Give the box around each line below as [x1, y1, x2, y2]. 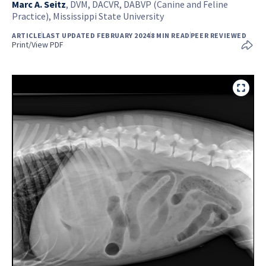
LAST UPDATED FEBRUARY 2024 [42, 30, 150, 40]
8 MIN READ [150, 30, 190, 40]
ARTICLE [12, 30, 42, 40]
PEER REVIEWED [190, 30, 247, 40]
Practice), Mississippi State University [12, 9, 164, 22]
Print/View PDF [12, 39, 64, 50]
